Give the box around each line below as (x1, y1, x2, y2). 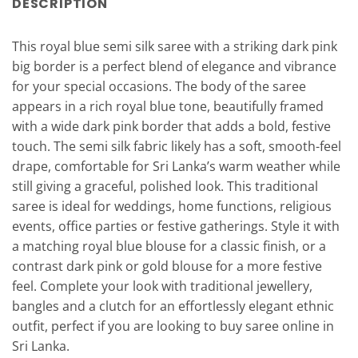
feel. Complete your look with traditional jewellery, (12, 277, 312, 296)
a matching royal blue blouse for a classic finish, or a (12, 237, 326, 256)
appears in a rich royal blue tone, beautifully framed (12, 97, 324, 116)
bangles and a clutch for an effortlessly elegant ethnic (12, 297, 334, 316)
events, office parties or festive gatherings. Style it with (12, 217, 340, 236)
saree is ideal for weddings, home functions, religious (12, 197, 332, 216)
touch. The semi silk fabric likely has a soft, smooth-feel (12, 137, 341, 156)
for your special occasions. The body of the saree (12, 78, 306, 96)
